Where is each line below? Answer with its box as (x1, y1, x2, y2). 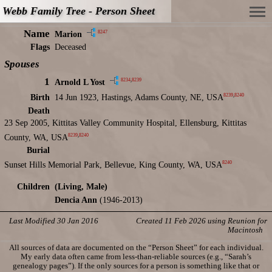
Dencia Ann (55, 195, 97, 205)
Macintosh (228, 226, 263, 235)
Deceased (55, 42, 86, 52)
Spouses (4, 58, 39, 70)
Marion (55, 30, 82, 39)
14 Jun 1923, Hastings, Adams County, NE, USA (55, 92, 223, 102)
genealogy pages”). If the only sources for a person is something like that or (13, 261, 259, 270)
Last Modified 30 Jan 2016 (8, 217, 98, 226)
